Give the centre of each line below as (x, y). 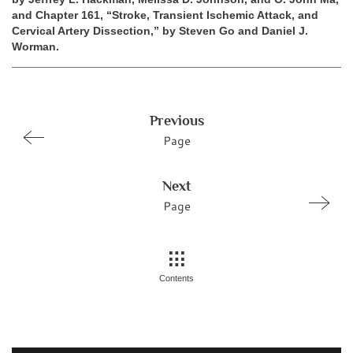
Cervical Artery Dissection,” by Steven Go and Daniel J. (160, 32)
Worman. (35, 47)
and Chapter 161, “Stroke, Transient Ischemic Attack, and (165, 16)
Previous (176, 121)
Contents (176, 279)
